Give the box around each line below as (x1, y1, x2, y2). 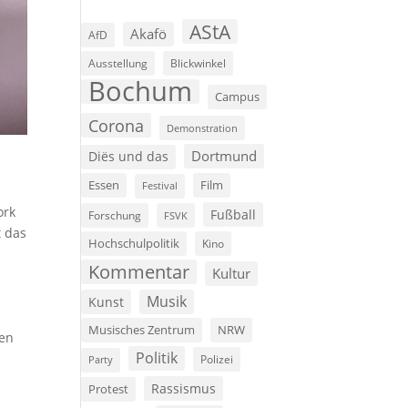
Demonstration (167, 121, 239, 136)
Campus (215, 88, 260, 106)
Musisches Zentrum (88, 321, 196, 339)
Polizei (200, 352, 234, 367)
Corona (88, 114, 145, 138)
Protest (88, 382, 129, 398)
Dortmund (191, 147, 258, 166)
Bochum (88, 73, 193, 110)
